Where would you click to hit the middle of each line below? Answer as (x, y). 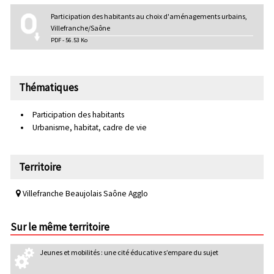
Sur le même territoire (60, 227)
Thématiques (48, 88)
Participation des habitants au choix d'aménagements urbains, (149, 16)
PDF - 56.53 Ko (69, 40)
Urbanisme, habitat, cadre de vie (89, 128)
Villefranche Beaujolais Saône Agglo (84, 193)
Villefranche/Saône (81, 28)
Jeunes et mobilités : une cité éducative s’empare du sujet (129, 253)
